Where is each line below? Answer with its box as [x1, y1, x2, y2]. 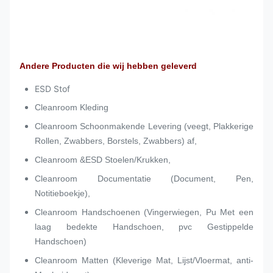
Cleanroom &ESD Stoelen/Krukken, [35, 154, 171, 165]
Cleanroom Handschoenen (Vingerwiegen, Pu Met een [35, 207, 253, 217]
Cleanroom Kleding [35, 102, 108, 112]
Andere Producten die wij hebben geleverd [19, 60, 197, 71]
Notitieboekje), [35, 188, 90, 198]
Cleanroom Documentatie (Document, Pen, [35, 173, 253, 183]
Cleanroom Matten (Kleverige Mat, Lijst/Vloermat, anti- [35, 255, 253, 265]
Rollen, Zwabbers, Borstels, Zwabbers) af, [35, 135, 197, 146]
